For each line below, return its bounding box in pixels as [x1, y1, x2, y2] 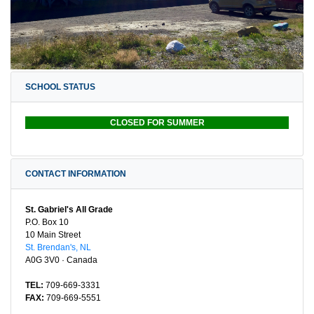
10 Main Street [25, 229, 81, 240]
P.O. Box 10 [25, 217, 69, 227]
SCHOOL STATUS [25, 81, 95, 92]
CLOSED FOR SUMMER [107, 117, 207, 128]
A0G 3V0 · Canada [25, 254, 97, 265]
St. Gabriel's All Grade [25, 204, 113, 214]
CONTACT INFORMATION [25, 168, 126, 179]
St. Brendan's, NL [25, 242, 91, 252]
